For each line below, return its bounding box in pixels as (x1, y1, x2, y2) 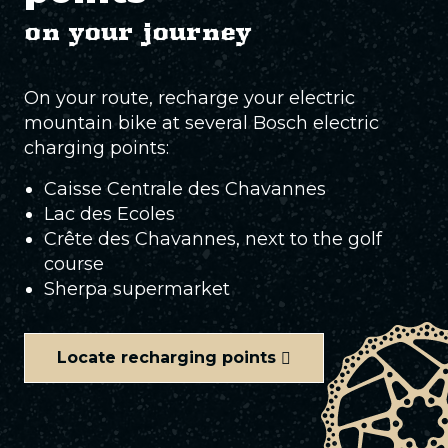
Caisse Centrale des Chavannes (44, 178, 326, 200)
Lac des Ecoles (44, 203, 175, 225)
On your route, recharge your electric (24, 87, 355, 109)
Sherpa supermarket (44, 278, 230, 300)
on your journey (24, 17, 251, 46)
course (44, 253, 104, 275)
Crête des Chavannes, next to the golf (44, 228, 382, 250)
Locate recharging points (57, 348, 276, 367)
